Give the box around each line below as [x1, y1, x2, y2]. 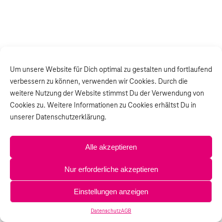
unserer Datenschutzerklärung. [10, 113, 107, 121]
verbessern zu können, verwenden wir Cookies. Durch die [10, 78, 188, 86]
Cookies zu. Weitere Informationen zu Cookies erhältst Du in [10, 102, 196, 110]
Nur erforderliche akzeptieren [64, 165, 158, 173]
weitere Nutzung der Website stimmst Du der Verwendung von [10, 90, 204, 98]
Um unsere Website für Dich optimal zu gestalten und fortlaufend [10, 66, 212, 74]
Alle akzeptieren [85, 142, 137, 151]
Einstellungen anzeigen [74, 187, 148, 196]
